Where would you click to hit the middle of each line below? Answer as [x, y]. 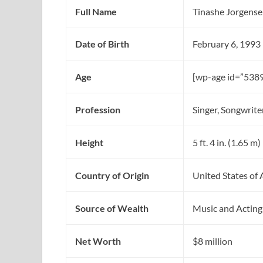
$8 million [213, 241]
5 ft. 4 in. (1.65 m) [227, 143]
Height [89, 143]
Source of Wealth [112, 208]
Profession [98, 110]
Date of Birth [102, 44]
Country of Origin [112, 176]
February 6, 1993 [227, 44]
